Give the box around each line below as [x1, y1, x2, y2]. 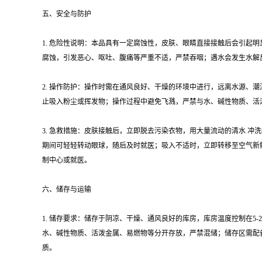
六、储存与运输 [42, 185, 91, 194]
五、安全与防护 [42, 10, 91, 18]
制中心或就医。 [42, 156, 91, 164]
